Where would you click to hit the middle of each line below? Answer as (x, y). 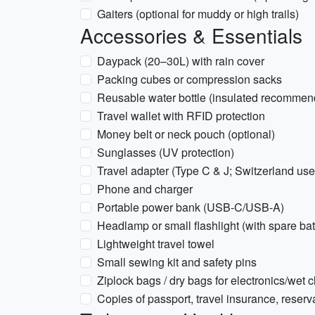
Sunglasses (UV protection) (166, 152)
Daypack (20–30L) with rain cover (181, 61)
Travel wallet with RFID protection (181, 116)
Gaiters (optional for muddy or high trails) (198, 14)
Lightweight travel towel (156, 244)
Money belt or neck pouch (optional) (186, 134)
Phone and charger (145, 189)
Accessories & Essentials (191, 35)
